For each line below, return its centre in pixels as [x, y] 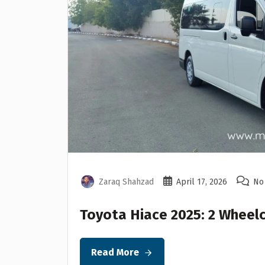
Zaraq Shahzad [126, 182]
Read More [115, 253]
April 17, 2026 [202, 182]
